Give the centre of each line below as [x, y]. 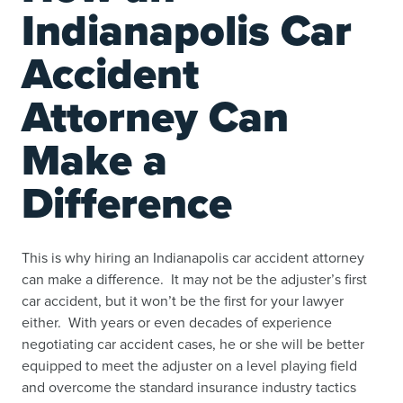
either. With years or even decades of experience [177, 322]
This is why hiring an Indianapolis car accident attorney [193, 257]
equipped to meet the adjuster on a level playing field [189, 365]
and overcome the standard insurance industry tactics [189, 386]
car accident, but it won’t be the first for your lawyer [183, 300]
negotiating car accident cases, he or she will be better [193, 343]
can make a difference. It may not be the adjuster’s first [194, 278]
